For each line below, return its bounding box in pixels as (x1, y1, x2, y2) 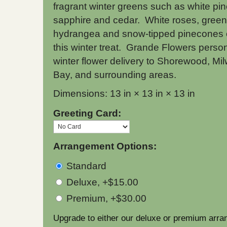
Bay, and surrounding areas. (53, 69, 176, 80)
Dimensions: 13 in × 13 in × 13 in (53, 88, 195, 99)
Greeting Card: (53, 108, 121, 119)
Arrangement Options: (53, 141, 157, 152)
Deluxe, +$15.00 (64, 176, 138, 187)
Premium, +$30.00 (64, 193, 146, 204)
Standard (64, 161, 106, 171)
